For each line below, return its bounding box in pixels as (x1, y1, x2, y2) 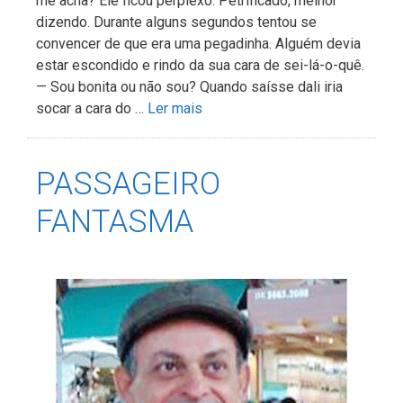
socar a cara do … (36, 100, 148, 118)
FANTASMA (36, 203, 193, 241)
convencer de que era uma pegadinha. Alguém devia (36, 35, 361, 53)
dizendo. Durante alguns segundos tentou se (36, 13, 317, 31)
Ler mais (148, 100, 202, 118)
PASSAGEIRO (36, 166, 220, 203)
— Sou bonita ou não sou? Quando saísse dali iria (36, 78, 343, 96)
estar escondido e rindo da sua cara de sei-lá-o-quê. (36, 57, 364, 75)
